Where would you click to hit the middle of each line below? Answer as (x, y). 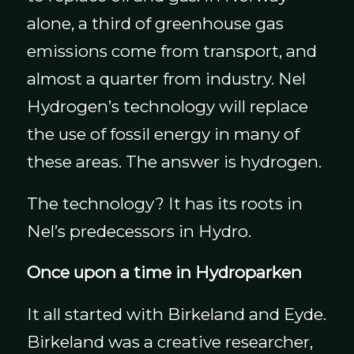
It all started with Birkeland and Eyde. (176, 314)
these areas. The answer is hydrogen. (174, 162)
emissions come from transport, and (171, 51)
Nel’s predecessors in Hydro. (139, 231)
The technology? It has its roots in (164, 203)
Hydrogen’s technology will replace (167, 107)
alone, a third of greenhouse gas (155, 24)
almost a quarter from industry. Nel (166, 79)
